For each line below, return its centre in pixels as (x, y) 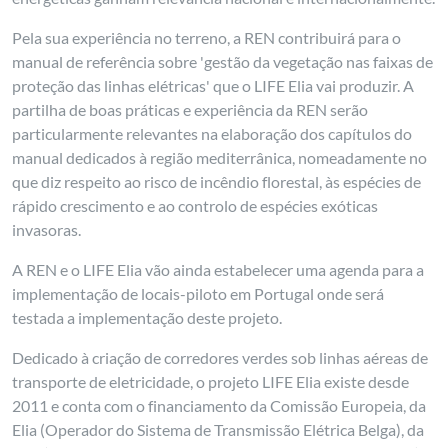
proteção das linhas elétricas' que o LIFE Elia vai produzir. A (213, 85)
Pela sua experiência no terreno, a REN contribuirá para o (207, 37)
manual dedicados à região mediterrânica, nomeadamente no (220, 157)
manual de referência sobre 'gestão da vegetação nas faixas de (223, 61)
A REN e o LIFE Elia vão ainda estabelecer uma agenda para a (218, 269)
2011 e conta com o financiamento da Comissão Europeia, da (219, 405)
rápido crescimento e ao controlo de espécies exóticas (195, 205)
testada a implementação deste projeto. (147, 317)
